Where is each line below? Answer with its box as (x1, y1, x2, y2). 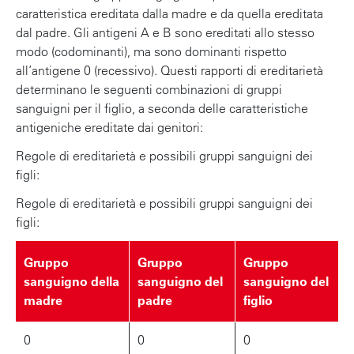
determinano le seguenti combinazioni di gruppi (16, 81, 282, 97)
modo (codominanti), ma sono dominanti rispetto (16, 43, 287, 59)
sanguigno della (24, 273, 119, 289)
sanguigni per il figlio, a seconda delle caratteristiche (16, 100, 308, 116)
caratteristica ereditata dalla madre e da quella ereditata (16, 5, 323, 21)
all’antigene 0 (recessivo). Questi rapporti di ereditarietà (16, 62, 323, 78)
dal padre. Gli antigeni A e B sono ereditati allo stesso (16, 24, 314, 40)
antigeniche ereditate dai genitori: (16, 119, 203, 135)
